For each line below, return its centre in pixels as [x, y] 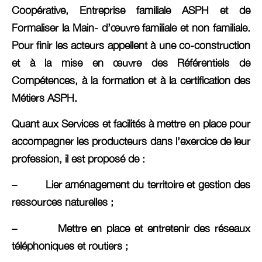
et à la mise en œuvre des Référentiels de [131, 63]
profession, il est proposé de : [78, 158]
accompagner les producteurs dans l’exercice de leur [131, 141]
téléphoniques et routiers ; [70, 246]
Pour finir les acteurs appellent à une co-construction [131, 45]
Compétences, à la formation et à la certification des [131, 80]
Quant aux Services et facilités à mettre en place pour [131, 123]
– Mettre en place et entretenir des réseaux [131, 228]
